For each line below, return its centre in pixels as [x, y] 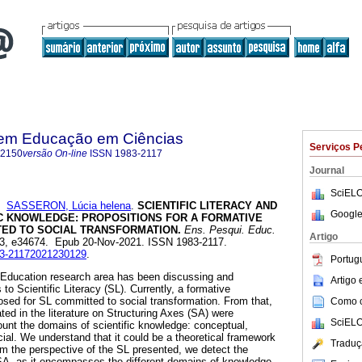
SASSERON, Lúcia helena [69, 206]
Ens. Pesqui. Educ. [228, 230]
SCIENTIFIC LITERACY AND [206, 206]
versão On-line [55, 154]
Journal [327, 170]
